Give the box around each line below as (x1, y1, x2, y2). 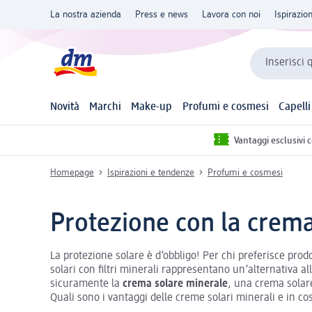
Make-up (131, 102, 173, 114)
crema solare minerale (123, 278, 228, 290)
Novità (50, 102, 79, 114)
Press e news (135, 10, 188, 19)
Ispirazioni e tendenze (107, 167, 194, 178)
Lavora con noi (202, 10, 260, 19)
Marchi (89, 102, 122, 114)
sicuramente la (50, 278, 123, 290)
